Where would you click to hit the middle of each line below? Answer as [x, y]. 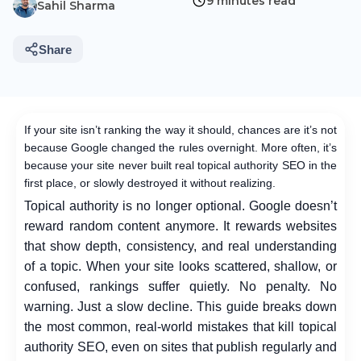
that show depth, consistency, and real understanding [180, 246]
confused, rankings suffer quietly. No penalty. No [180, 286]
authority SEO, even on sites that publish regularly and [180, 347]
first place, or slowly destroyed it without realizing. [150, 183]
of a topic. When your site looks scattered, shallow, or [180, 266]
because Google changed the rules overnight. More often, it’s [180, 147]
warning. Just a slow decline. [108, 307]
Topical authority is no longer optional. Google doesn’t [180, 206]
